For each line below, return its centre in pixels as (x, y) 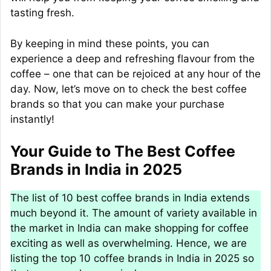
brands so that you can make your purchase (117, 104)
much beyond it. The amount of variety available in (134, 213)
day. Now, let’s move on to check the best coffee (129, 89)
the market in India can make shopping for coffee (129, 228)
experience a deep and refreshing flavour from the (132, 58)
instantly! (32, 119)
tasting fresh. (42, 13)
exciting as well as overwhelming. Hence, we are (129, 243)
